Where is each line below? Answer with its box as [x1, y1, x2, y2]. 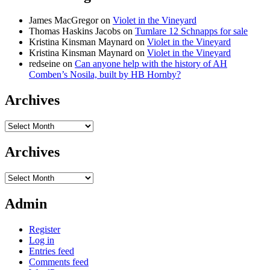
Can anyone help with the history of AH [75, 58, 227, 69]
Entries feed [29, 245, 74, 256]
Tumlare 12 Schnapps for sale [135, 26, 248, 37]
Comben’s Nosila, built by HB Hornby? [29, 69, 181, 80]
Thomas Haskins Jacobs [29, 26, 121, 37]
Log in [29, 234, 54, 245]
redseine [29, 58, 60, 69]
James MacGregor [29, 15, 98, 26]
